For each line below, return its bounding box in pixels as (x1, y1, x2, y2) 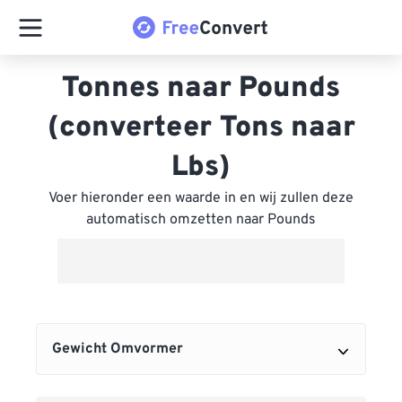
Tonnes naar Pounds (62, 71, 340, 107)
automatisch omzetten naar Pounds (86, 211, 316, 229)
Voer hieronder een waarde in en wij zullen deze (48, 189, 354, 207)
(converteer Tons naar (47, 110, 355, 146)
